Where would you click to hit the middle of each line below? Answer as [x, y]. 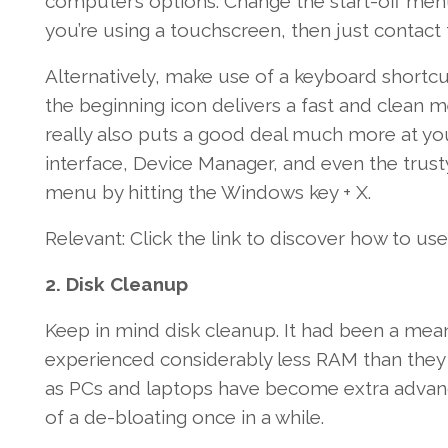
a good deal [234, 134]
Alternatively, [104, 76]
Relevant [83, 238]
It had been [333, 330]
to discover [295, 238]
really [68, 134]
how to [380, 238]
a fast [309, 105]
